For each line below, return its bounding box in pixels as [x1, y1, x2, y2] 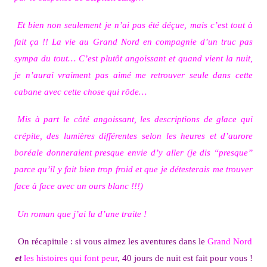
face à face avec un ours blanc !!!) [14, 181, 143, 191]
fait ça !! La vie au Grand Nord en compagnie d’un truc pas [14, 36, 253, 47]
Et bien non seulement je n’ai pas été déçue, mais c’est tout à [17, 20, 253, 30]
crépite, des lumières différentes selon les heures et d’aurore [14, 131, 253, 141]
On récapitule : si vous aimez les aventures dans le [18, 236, 205, 247]
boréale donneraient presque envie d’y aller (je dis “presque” [14, 147, 253, 158]
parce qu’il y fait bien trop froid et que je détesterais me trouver [14, 164, 253, 175]
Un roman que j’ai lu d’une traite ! [17, 208, 147, 219]
